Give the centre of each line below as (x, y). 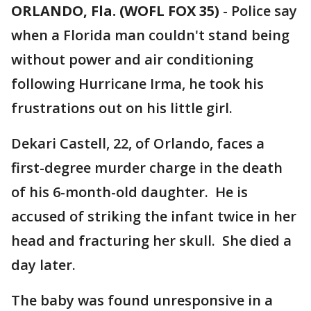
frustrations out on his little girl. (122, 108)
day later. (43, 265)
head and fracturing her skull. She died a (151, 241)
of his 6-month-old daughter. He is (129, 192)
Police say (264, 11)
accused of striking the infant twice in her (154, 216)
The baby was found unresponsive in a (142, 300)
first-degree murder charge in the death (147, 168)
